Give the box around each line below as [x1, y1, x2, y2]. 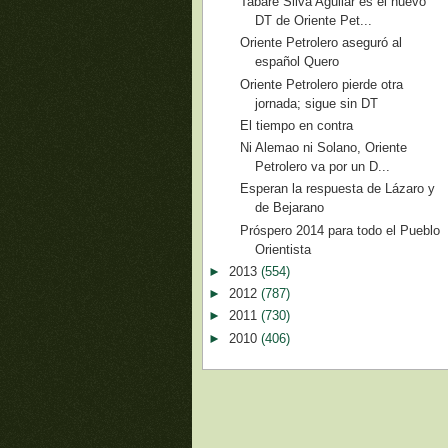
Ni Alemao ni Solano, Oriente [240, 140, 408, 155]
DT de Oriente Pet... [255, 13, 373, 28]
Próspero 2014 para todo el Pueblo [240, 222, 441, 238]
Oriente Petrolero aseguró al [240, 35, 403, 51]
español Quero [255, 54, 340, 70]
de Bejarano [255, 200, 325, 216]
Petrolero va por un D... [255, 159, 391, 174]
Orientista [255, 241, 312, 257]
